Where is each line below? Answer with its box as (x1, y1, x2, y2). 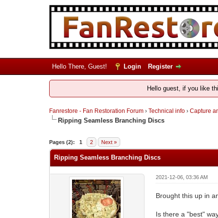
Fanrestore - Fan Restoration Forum (49, 108, 144, 114)
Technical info (148, 108, 185, 114)
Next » (101, 139, 117, 145)
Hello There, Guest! (52, 63, 109, 70)
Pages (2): (49, 139, 75, 145)
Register (147, 63, 173, 70)
